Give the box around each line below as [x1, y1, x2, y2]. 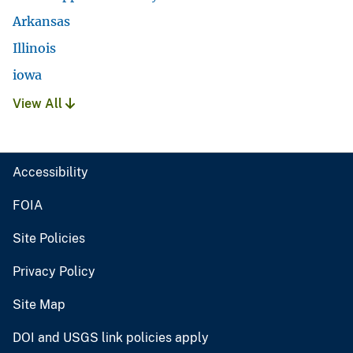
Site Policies [13, 230, 85, 246]
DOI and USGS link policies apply [13, 329, 209, 345]
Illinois [13, 39, 56, 56]
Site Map [13, 296, 65, 312]
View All [13, 95, 65, 111]
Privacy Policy [13, 263, 95, 279]
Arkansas [13, 13, 70, 29]
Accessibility [13, 164, 88, 180]
